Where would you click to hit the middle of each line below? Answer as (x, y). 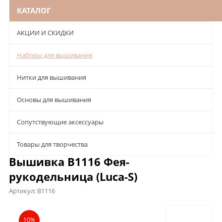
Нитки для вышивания (52, 78)
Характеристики (87, 208)
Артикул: (23, 191)
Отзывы (142, 208)
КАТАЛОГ (34, 11)
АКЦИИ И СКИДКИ (45, 33)
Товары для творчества (52, 144)
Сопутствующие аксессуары (60, 122)
